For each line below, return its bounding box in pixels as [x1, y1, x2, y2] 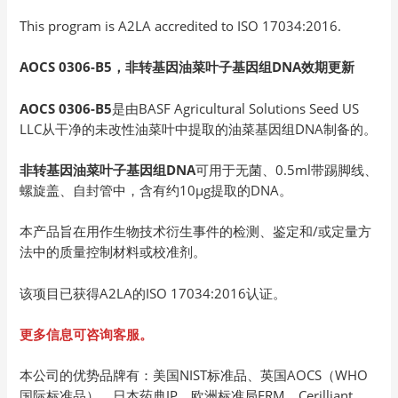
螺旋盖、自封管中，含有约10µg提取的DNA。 [20, 181, 293, 200]
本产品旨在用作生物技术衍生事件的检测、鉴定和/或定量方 [20, 222, 372, 241]
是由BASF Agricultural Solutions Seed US [112, 99, 360, 117]
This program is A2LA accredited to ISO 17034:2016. [20, 17, 342, 36]
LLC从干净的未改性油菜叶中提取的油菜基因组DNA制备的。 [20, 119, 378, 138]
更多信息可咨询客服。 [20, 325, 154, 344]
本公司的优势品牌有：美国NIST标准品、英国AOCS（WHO [20, 366, 369, 385]
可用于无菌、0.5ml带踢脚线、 [195, 161, 378, 179]
